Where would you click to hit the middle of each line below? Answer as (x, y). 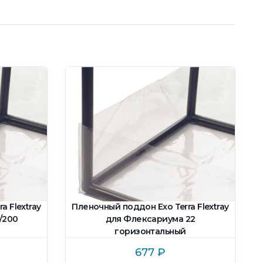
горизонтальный (150, 231)
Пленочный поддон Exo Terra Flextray (150, 206)
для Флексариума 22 (150, 219)
